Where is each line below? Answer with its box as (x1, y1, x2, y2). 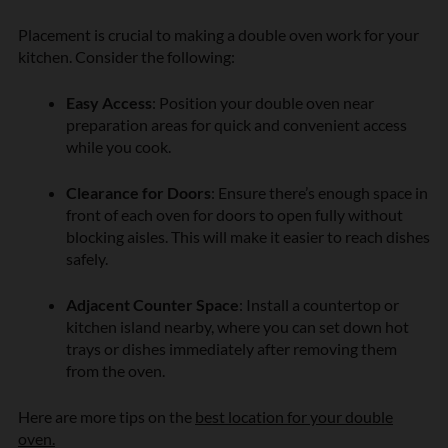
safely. (66, 248, 108, 268)
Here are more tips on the (18, 406, 195, 426)
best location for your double (195, 406, 393, 426)
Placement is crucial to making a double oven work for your (18, 24, 419, 44)
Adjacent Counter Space (66, 294, 239, 314)
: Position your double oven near (152, 92, 374, 112)
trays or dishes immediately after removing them (66, 338, 397, 358)
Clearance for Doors (66, 182, 211, 202)
